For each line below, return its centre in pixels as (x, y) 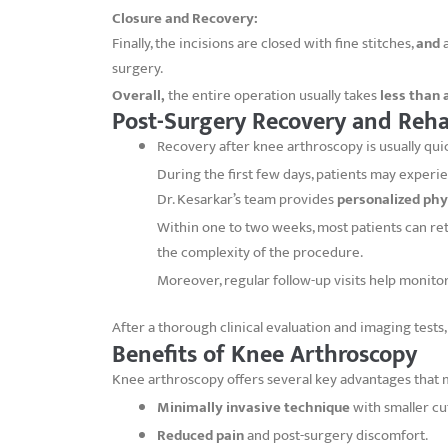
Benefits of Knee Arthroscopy (264, 355)
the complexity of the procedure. (260, 252)
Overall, (138, 95)
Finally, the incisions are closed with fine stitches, (264, 43)
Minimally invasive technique (253, 408)
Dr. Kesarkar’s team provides (247, 199)
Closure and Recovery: (185, 18)
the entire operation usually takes (272, 95)
